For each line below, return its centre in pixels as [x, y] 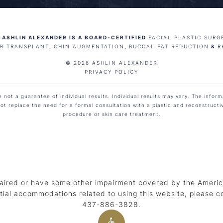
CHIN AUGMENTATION [89, 46]
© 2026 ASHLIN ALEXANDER [111, 62]
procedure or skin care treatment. [111, 114]
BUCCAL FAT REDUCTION [169, 46]
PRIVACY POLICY [111, 71]
